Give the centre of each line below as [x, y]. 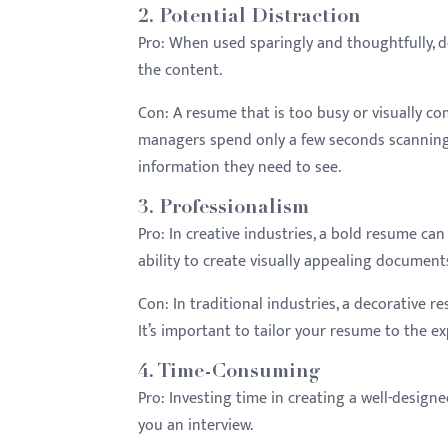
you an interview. [195, 425]
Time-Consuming [238, 373]
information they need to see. [239, 167]
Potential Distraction [260, 18]
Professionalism [234, 209]
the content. [180, 70]
